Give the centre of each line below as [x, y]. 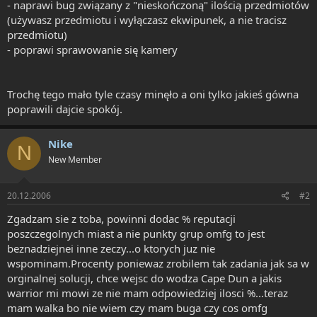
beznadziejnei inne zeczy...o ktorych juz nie [111, 248]
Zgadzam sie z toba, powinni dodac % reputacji [121, 219]
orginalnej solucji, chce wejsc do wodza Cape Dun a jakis [144, 278]
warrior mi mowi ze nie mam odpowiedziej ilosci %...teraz [148, 293]
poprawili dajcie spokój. [65, 109]
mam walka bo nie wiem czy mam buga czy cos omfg [137, 308]
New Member [75, 159]
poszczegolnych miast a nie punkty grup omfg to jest [136, 234]
